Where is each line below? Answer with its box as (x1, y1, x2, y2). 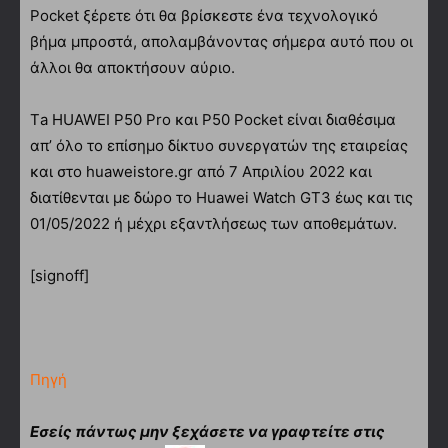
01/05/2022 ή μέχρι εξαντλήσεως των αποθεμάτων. (30, 213, 397, 233)
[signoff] (30, 265, 89, 285)
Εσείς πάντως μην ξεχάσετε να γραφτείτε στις (30, 421, 385, 441)
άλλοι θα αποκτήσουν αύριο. (30, 57, 235, 77)
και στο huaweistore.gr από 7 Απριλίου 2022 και (30, 161, 372, 181)
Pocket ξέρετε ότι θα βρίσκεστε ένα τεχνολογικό (30, 5, 378, 25)
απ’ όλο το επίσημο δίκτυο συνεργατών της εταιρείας (30, 135, 408, 155)
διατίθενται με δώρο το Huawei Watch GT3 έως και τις (30, 187, 413, 207)
